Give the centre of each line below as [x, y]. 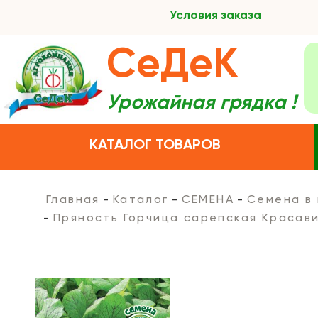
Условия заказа [215, 16]
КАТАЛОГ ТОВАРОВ [155, 146]
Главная [73, 200]
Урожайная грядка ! [202, 103]
